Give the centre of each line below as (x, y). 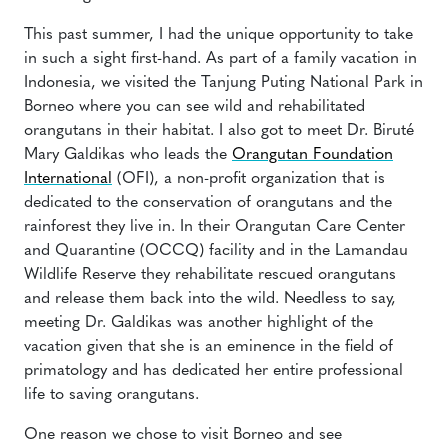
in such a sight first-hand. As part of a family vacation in (220, 59)
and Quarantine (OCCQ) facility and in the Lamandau (216, 251)
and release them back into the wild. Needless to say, (210, 299)
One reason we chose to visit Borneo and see (183, 435)
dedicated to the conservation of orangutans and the (208, 203)
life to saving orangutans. (111, 395)
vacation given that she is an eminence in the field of (208, 347)
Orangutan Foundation (312, 155)
